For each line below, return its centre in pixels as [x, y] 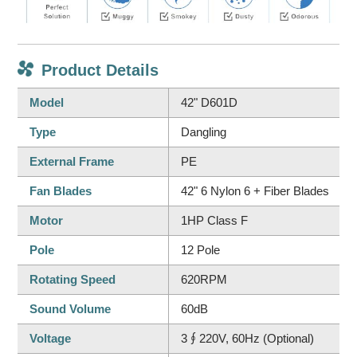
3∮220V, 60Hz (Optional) [248, 338]
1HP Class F [215, 220]
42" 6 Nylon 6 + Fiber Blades [255, 190]
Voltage [51, 338]
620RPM [204, 279]
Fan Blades [61, 190]
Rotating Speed [73, 279]
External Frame [72, 161]
